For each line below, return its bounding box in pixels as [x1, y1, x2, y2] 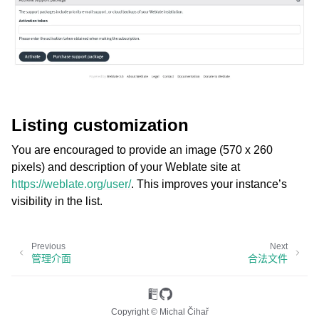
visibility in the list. [11, 195, 103, 208]
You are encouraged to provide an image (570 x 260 [11, 144, 273, 157]
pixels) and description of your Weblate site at [11, 161, 240, 174]
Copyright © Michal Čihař [110, 307, 209, 317]
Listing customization [11, 115, 189, 135]
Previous [31, 241, 66, 252]
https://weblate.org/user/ [11, 178, 131, 191]
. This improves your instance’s [131, 178, 287, 191]
